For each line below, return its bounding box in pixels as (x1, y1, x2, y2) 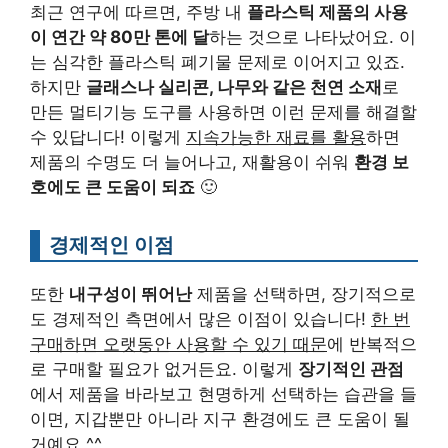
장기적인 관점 (298, 358, 404, 379)
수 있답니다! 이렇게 (30, 126, 186, 147)
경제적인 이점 (49, 231, 174, 257)
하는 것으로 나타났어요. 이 (209, 26, 416, 47)
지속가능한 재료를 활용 (186, 126, 366, 147)
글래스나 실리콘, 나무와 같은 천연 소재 (86, 76, 382, 97)
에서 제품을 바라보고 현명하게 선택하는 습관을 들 (30, 383, 417, 404)
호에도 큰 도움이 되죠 (30, 176, 195, 197)
